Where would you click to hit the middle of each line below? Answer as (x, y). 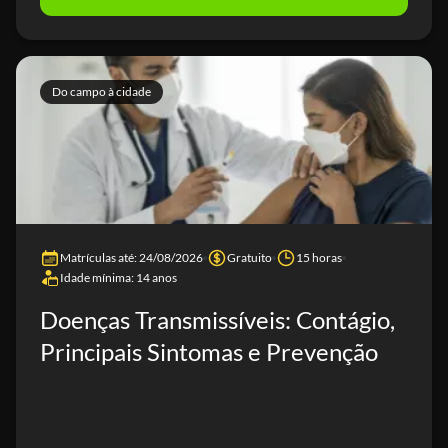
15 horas (319, 257)
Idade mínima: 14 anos (118, 277)
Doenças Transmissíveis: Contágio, (217, 319)
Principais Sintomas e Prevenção (209, 351)
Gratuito (249, 257)
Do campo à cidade (101, 91)
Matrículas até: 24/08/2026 (131, 257)
